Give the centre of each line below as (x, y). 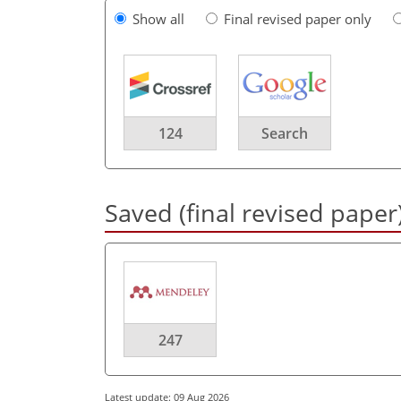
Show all (158, 18)
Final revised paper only (298, 18)
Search (285, 133)
